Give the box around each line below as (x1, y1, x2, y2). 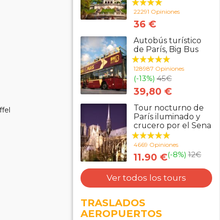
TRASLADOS (81, 197, 145, 209)
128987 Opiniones (133, 65, 184, 72)
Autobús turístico (133, 36, 201, 45)
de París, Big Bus (133, 45, 198, 54)
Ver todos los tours (107, 173, 186, 183)
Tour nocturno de (133, 103, 204, 112)
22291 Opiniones (133, 8, 180, 15)
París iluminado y (133, 112, 200, 121)
